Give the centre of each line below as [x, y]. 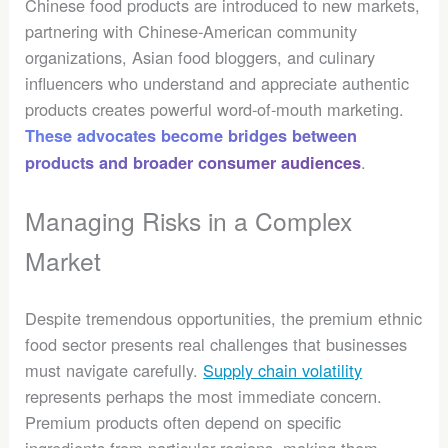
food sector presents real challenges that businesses [216, 344]
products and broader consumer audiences [193, 162]
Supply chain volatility [283, 370]
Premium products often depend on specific [183, 422]
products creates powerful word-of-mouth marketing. [215, 108]
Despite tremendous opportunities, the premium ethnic [224, 318]
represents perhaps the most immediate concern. [204, 396]
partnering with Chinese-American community [191, 30]
